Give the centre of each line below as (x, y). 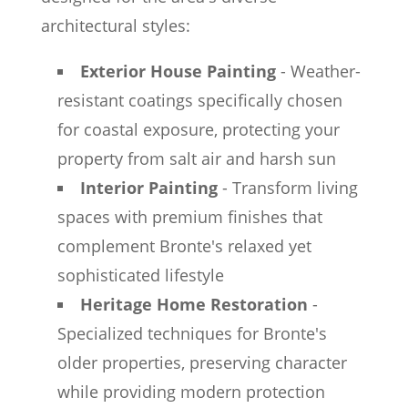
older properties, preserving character (202, 362)
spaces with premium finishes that (189, 217)
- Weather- (318, 71)
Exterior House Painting (178, 71)
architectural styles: (115, 25)
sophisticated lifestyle (140, 275)
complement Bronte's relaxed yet (184, 246)
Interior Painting (148, 188)
